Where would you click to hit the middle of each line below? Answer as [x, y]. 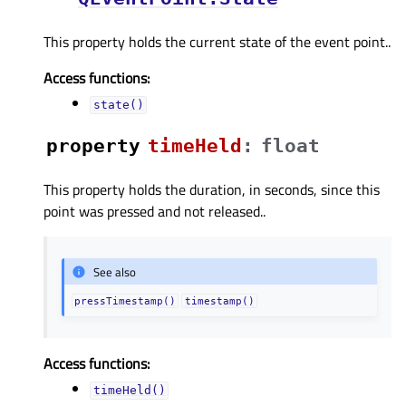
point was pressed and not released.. [155, 212]
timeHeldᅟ [195, 146]
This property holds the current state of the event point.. [217, 42]
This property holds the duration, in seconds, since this [212, 190]
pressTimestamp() [126, 301]
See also [115, 271]
